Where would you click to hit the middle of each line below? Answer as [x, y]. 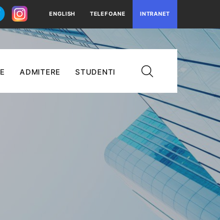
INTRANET [155, 14]
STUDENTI [95, 72]
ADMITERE [40, 72]
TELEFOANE [108, 14]
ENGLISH [62, 14]
